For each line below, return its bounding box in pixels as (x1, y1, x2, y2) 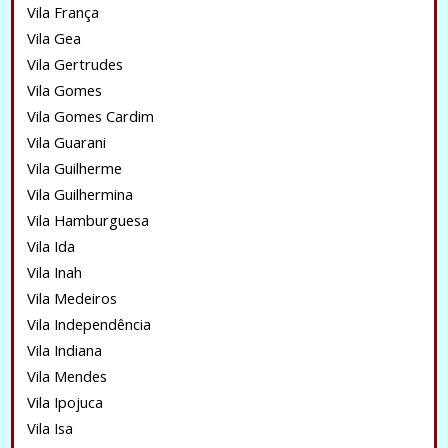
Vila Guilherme (26, 158, 122, 178)
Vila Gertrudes (26, 54, 123, 74)
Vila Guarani (26, 132, 106, 152)
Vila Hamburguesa (26, 210, 149, 230)
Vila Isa (26, 418, 73, 438)
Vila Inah (26, 262, 82, 282)
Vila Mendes (26, 366, 107, 386)
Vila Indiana (26, 340, 102, 360)
